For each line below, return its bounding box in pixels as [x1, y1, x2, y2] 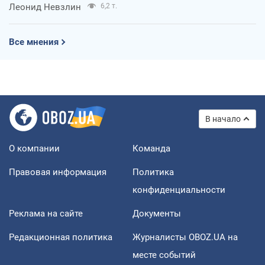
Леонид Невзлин [9, 1, 81, 12]
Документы [132, 208, 181, 219]
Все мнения [9, 36, 59, 47]
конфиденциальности [132, 184, 225, 195]
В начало [205, 114, 241, 124]
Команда [132, 143, 170, 154]
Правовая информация [9, 166, 106, 177]
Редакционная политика [9, 231, 112, 243]
